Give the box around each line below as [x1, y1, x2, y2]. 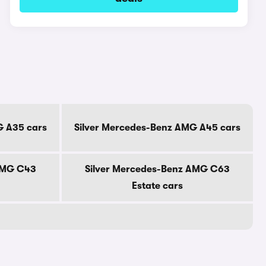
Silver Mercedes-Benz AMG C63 [85, 164, 230, 175]
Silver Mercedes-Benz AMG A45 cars [74, 122, 240, 133]
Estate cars [132, 180, 183, 191]
